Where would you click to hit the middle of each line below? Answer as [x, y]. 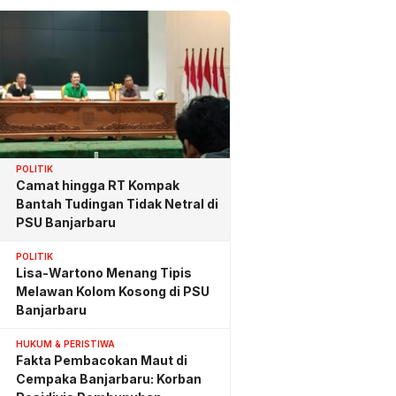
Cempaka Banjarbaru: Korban [109, 378]
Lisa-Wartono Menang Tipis [104, 272]
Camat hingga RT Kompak [98, 185]
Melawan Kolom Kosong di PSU [113, 291]
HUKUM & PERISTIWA [65, 343]
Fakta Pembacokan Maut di [102, 360]
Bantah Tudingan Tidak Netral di [117, 203]
